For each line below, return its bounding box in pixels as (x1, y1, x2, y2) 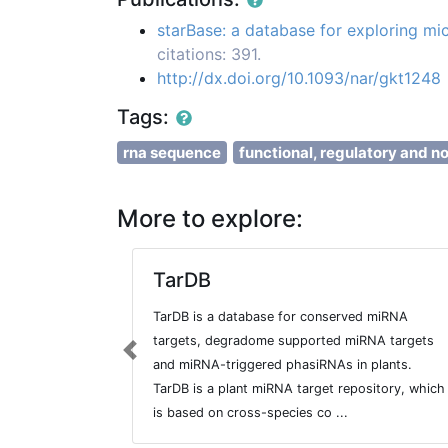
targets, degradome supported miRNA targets (153, 333, 434, 349)
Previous (128, 350, 194, 371)
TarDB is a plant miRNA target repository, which (153, 381, 445, 397)
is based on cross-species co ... (153, 405, 348, 421)
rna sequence (123, 143, 221, 163)
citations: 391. (157, 44, 261, 65)
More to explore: (117, 204, 303, 234)
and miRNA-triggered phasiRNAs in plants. (153, 357, 412, 373)
